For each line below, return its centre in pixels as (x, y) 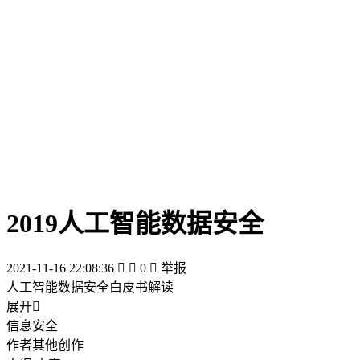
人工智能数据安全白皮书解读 (90, 287)
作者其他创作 (45, 345)
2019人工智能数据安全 (135, 224)
